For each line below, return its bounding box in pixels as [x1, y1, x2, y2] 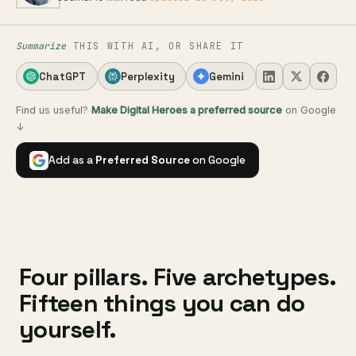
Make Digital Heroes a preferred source [91, 104, 282, 117]
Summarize [16, 40, 66, 52]
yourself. [19, 314, 117, 346]
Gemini [209, 69, 245, 83]
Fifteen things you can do [19, 288, 305, 319]
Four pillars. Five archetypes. [19, 261, 336, 293]
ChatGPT [39, 69, 86, 83]
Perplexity [120, 69, 175, 83]
